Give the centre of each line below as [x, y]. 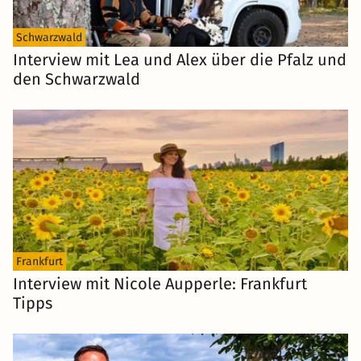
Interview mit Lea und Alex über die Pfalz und [180, 60]
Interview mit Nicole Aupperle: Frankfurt [160, 284]
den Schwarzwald [77, 79]
